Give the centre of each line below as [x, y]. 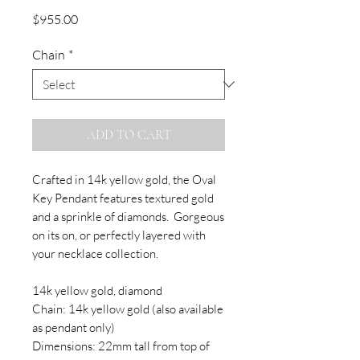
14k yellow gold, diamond [97, 291]
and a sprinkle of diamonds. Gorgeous [128, 217]
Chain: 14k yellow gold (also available [128, 309]
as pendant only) [74, 328]
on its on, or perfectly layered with [119, 235]
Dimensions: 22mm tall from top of [121, 346]
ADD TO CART [129, 135]
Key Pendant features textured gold [123, 198]
